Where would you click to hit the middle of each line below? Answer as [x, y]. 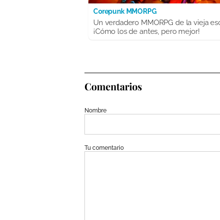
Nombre [96, 111]
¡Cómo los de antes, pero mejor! [147, 32]
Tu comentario [104, 148]
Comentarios [113, 86]
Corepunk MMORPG [125, 12]
